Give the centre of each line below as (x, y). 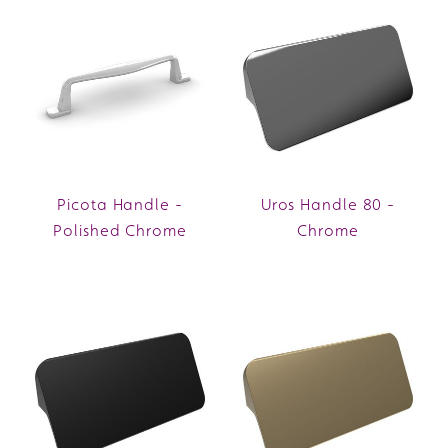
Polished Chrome (120, 231)
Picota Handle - (120, 205)
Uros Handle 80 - (328, 205)
